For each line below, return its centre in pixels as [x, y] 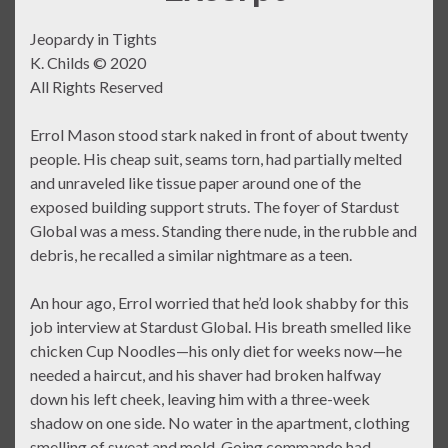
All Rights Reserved [96, 87]
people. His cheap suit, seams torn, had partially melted [216, 159]
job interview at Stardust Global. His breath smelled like [220, 327]
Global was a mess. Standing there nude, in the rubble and [223, 231]
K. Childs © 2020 [88, 63]
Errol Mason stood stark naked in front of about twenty [219, 135]
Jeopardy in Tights [93, 39]
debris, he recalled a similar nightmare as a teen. [191, 255]
